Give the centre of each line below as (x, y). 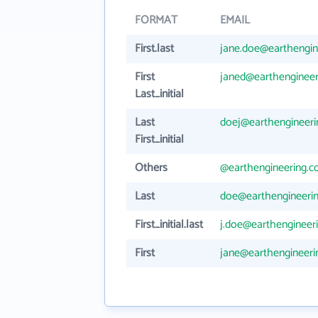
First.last (154, 49)
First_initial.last (169, 225)
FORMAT (156, 20)
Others (151, 168)
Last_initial (159, 94)
